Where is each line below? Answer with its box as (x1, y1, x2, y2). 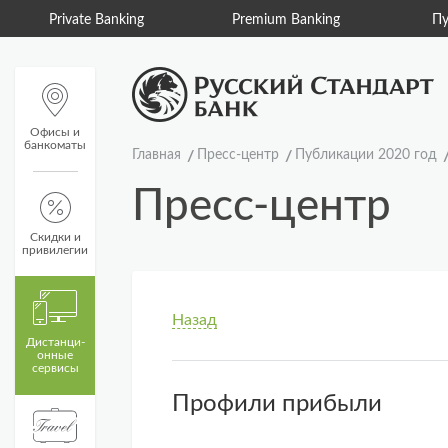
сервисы (31, 362, 79, 374)
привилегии (22, 244, 88, 256)
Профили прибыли (172, 392, 382, 416)
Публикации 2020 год (295, 148, 437, 162)
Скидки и (29, 231, 81, 243)
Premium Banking (231, 13, 340, 27)
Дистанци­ (25, 336, 85, 348)
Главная (132, 148, 181, 162)
